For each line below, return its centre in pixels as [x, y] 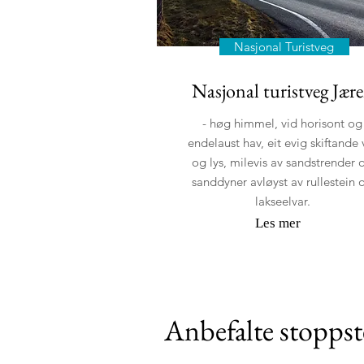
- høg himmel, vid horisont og [282, 123]
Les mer [277, 223]
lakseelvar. [282, 201]
